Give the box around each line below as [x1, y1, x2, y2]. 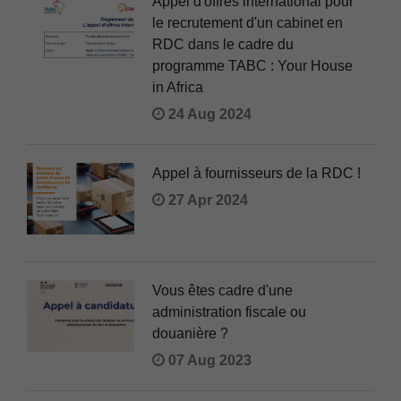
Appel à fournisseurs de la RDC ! [152, 165, 361, 181]
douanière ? [152, 325, 228, 341]
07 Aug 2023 [165, 352, 252, 368]
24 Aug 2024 [165, 106, 252, 122]
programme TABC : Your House [152, 57, 353, 73]
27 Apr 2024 [165, 192, 248, 208]
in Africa [152, 79, 203, 95]
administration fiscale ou [152, 303, 306, 320]
